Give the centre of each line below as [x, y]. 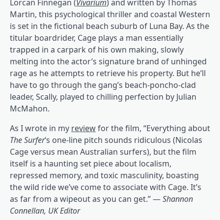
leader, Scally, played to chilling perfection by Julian [103, 96]
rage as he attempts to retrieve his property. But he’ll [108, 73]
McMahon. [30, 108]
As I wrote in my [41, 128]
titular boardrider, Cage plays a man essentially [96, 38]
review [83, 128]
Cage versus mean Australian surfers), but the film [103, 151]
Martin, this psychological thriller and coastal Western [110, 14]
